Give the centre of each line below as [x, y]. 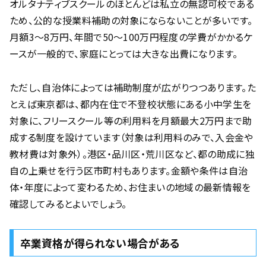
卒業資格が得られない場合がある [100, 243]
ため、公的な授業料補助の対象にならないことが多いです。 [131, 20]
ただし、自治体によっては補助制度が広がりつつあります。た [133, 88]
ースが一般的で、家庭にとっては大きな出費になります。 [124, 54]
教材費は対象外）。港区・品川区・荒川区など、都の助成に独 [132, 154]
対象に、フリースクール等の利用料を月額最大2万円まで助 [131, 121]
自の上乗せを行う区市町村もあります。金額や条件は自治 [129, 171]
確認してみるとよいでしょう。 [68, 204]
